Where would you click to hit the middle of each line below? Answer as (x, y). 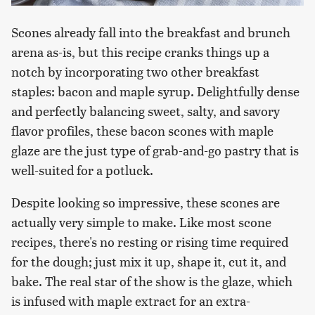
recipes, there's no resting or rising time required (150, 242)
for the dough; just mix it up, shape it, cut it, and (149, 262)
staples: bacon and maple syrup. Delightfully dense (155, 91)
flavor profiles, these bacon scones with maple (142, 131)
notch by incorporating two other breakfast (135, 72)
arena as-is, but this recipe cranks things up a (140, 52)
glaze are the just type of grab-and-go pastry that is (155, 150)
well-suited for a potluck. (82, 170)
